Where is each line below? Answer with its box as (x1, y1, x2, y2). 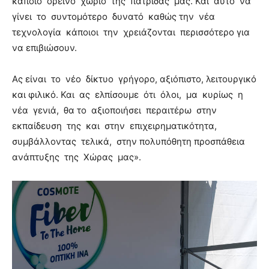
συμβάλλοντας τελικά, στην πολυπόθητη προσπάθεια (12, 135, 247, 147)
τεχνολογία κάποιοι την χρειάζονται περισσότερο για (12, 26, 250, 38)
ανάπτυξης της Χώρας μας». (12, 151, 141, 163)
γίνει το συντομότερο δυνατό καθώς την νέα (12, 10, 217, 22)
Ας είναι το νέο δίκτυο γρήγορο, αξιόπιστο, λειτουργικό (12, 73, 256, 85)
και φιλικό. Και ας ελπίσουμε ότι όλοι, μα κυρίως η (12, 88, 246, 100)
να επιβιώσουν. (12, 41, 77, 53)
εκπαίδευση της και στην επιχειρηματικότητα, (12, 119, 217, 131)
